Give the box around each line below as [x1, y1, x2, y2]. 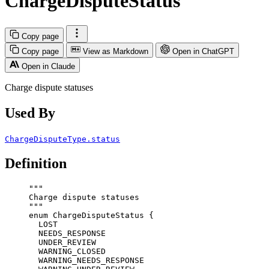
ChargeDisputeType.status [5, 134, 120, 144]
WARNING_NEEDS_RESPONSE [38, 256, 144, 265]
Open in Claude [22, 61, 75, 71]
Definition [5, 156, 67, 172]
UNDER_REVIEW [38, 238, 96, 247]
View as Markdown [83, 46, 148, 56]
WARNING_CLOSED [38, 247, 106, 256]
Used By [5, 104, 55, 121]
